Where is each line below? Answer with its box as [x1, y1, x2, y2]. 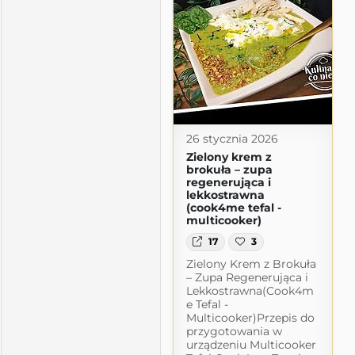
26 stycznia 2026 [185, 132, 278, 147]
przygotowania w [185, 323, 282, 338]
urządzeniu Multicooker [185, 337, 316, 352]
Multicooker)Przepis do [185, 310, 315, 325]
